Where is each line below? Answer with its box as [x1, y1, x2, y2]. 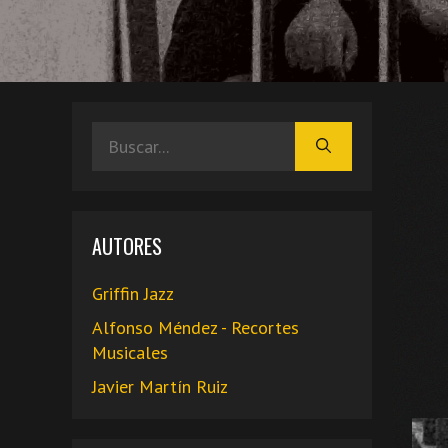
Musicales [92, 340, 168, 364]
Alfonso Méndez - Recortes [92, 315, 299, 339]
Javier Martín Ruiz [92, 374, 228, 398]
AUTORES [92, 230, 162, 261]
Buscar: [91, 121, 146, 145]
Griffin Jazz [92, 281, 174, 305]
